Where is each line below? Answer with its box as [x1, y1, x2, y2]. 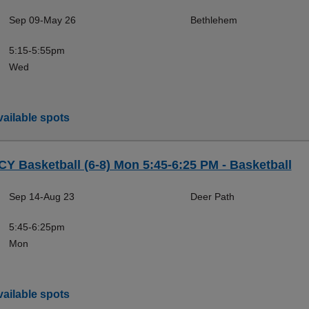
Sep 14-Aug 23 [8, 191, 74, 202]
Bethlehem [190, 14, 237, 26]
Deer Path [190, 191, 235, 202]
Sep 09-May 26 [8, 14, 76, 26]
